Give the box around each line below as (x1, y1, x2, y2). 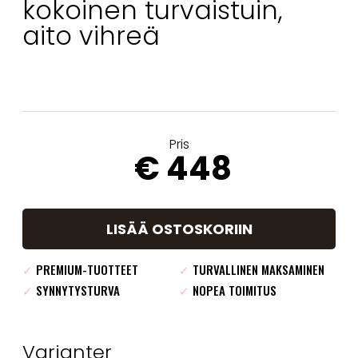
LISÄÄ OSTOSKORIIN (105, 218, 253, 239)
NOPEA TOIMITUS (189, 280, 276, 299)
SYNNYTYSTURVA (33, 280, 120, 299)
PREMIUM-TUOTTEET (33, 260, 138, 278)
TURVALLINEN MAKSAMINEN (189, 260, 324, 278)
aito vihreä (22, 17, 160, 54)
